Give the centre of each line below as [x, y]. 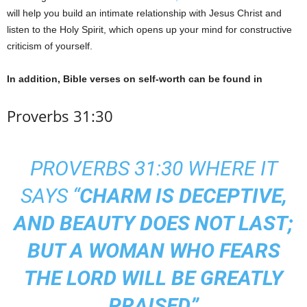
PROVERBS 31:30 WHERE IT [153, 168]
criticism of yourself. [50, 46]
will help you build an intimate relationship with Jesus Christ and [144, 13]
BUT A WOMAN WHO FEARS [153, 250]
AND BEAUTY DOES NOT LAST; [153, 223]
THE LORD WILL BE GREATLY [153, 278]
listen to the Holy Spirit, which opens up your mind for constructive [149, 29]
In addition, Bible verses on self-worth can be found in [135, 79]
